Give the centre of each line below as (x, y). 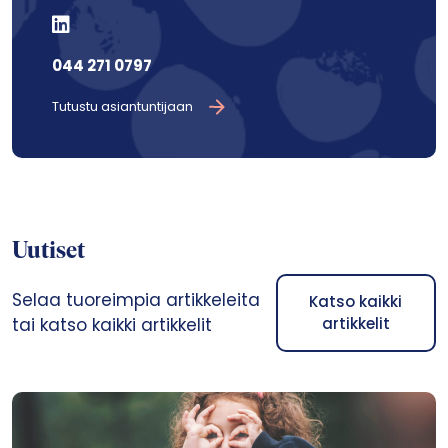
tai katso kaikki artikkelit (112, 325)
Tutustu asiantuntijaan (122, 106)
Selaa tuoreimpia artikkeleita (136, 300)
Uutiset (48, 252)
